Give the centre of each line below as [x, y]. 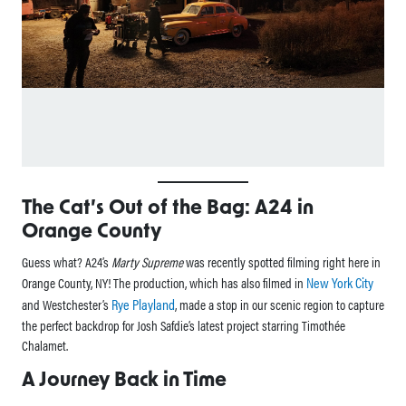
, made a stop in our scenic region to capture [280, 304]
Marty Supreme [147, 261]
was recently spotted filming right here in [282, 261]
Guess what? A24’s [67, 261]
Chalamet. [45, 345]
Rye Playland [143, 304]
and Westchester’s [67, 304]
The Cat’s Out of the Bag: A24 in [168, 209]
